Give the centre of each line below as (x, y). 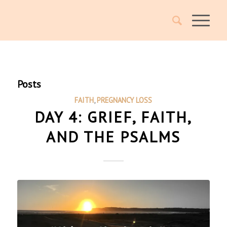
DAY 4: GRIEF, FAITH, (113, 117)
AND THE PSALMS (113, 137)
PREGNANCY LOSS (125, 100)
